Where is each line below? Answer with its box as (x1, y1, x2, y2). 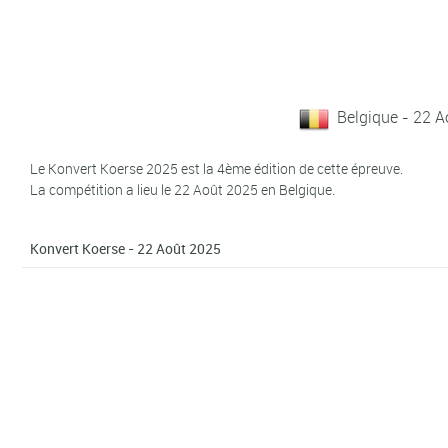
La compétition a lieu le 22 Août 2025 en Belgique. (30, 179, 336, 199)
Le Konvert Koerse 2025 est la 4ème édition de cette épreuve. (30, 158, 404, 178)
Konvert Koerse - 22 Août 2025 (30, 238, 222, 258)
